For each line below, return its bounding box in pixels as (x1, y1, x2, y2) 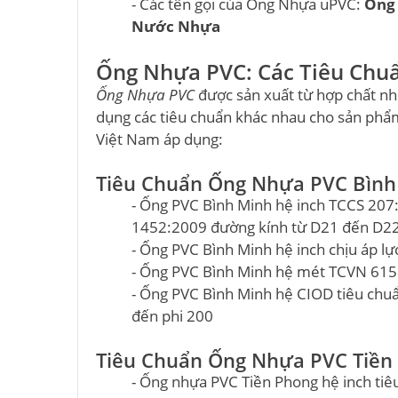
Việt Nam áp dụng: (96, 129, 223, 149)
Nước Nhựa (131, 16, 220, 36)
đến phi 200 (131, 306, 213, 326)
